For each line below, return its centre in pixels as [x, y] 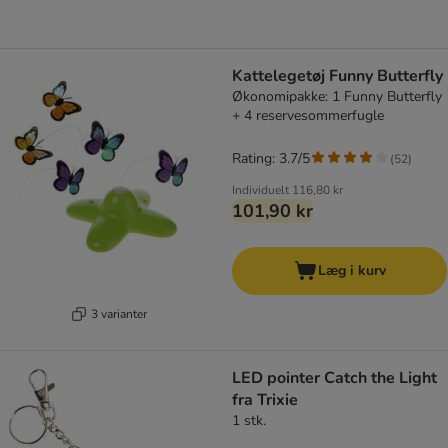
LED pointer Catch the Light [334, 378]
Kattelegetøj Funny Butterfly [337, 76]
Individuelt [260, 190]
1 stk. [249, 421]
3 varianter [118, 313]
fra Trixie [265, 400]
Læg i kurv [351, 271]
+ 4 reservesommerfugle [308, 116]
